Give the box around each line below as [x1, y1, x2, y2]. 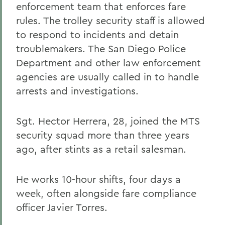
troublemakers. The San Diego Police [16, 42, 186, 55]
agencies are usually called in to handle [16, 70, 199, 83]
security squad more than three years [16, 129, 189, 141]
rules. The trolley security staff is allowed [16, 14, 205, 27]
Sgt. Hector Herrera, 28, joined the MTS [16, 115, 200, 127]
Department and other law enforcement [16, 56, 201, 69]
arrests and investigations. [16, 84, 139, 97]
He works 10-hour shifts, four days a [16, 173, 181, 185]
